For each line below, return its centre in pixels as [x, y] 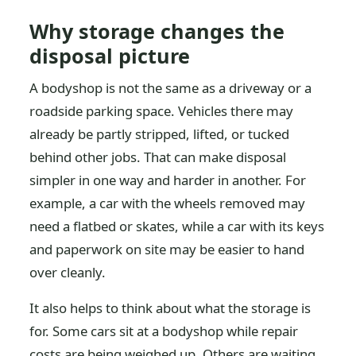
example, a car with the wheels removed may [168, 203]
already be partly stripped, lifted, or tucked [160, 134]
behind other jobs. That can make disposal [158, 157]
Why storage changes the [157, 31]
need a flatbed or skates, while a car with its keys [177, 226]
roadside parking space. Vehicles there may [162, 111]
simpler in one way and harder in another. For [168, 180]
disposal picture [110, 56]
